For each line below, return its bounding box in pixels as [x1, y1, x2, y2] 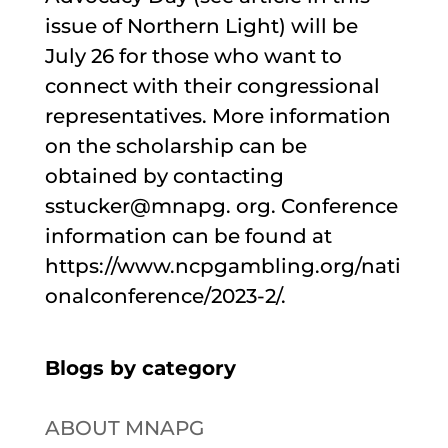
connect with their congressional [44, 73, 380, 98]
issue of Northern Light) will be [44, 13, 358, 38]
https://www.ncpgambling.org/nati [44, 253, 401, 278]
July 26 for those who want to [44, 43, 342, 68]
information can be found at [44, 223, 332, 248]
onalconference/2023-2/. [44, 283, 286, 308]
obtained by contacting [44, 163, 284, 188]
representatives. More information [44, 103, 391, 128]
